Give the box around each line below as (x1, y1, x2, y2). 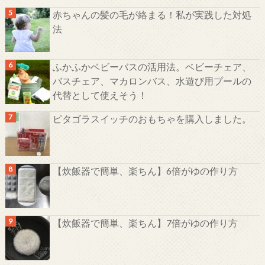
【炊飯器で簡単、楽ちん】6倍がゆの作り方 (52, 165, 238, 177)
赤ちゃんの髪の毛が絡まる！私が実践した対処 (52, 9, 251, 21)
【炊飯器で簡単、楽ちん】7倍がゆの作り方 (52, 217, 238, 229)
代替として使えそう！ (52, 89, 147, 101)
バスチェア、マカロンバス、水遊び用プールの (52, 75, 251, 87)
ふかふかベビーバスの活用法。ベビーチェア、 (52, 61, 251, 73)
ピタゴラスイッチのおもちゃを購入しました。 (52, 113, 251, 125)
